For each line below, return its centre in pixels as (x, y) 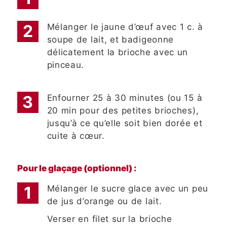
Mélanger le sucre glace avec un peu (128, 189)
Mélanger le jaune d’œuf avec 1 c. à (125, 27)
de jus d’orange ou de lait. (104, 201)
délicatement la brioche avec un (118, 52)
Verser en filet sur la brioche (109, 219)
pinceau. (66, 65)
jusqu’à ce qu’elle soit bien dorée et (125, 123)
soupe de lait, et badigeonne (110, 40)
